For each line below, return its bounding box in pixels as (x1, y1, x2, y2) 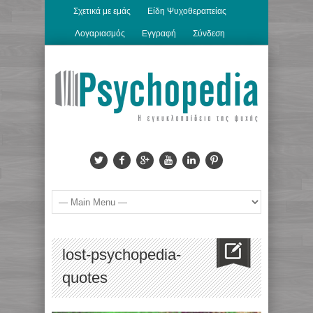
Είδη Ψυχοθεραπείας (147, 6, 226, 16)
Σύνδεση (192, 29, 225, 38)
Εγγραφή (141, 29, 176, 38)
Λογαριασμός (74, 29, 125, 38)
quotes (62, 269, 108, 287)
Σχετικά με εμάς (73, 6, 131, 16)
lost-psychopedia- (62, 246, 181, 264)
